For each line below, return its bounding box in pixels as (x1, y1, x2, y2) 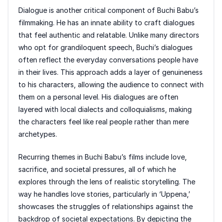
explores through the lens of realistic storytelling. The (18, 177, 195, 186)
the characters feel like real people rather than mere (18, 117, 189, 126)
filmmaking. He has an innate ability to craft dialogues (18, 18, 195, 27)
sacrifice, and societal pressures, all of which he (18, 165, 176, 174)
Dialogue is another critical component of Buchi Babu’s (18, 6, 199, 15)
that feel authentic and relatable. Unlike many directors (18, 31, 199, 40)
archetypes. (18, 130, 57, 139)
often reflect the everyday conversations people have (18, 55, 198, 64)
